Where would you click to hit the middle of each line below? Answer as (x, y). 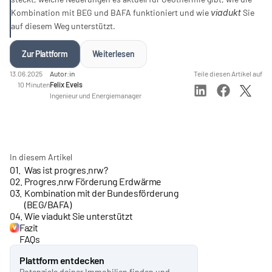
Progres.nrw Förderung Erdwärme (93, 181)
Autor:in (62, 73)
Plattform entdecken (62, 260)
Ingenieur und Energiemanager (96, 95)
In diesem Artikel (41, 157)
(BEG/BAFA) (48, 204)
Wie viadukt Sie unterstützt (79, 216)
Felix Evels (66, 84)
